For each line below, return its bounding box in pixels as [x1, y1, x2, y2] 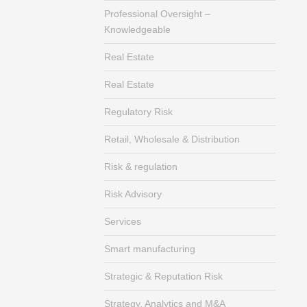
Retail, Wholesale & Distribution [104, 134, 240, 145]
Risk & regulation [104, 161, 177, 172]
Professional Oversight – [104, 8, 210, 19]
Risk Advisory [104, 188, 162, 199]
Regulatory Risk [104, 106, 173, 117]
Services [104, 216, 141, 227]
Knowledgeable [104, 24, 171, 35]
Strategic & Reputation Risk [104, 271, 223, 282]
